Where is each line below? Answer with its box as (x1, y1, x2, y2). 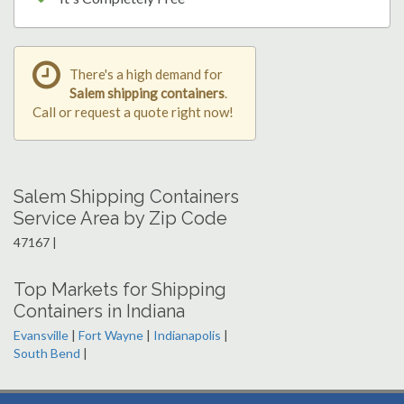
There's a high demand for (69, 65, 223, 82)
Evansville (14, 326, 69, 343)
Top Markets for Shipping (14, 278, 226, 300)
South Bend (14, 344, 80, 361)
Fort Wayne (78, 326, 143, 343)
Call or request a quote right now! (32, 103, 234, 120)
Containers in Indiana (14, 299, 185, 322)
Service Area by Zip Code (14, 207, 227, 229)
